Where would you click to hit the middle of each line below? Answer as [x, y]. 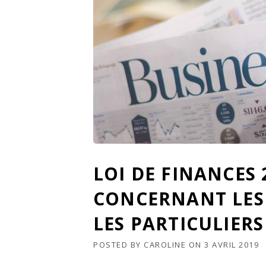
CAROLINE [165, 245]
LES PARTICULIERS [179, 224]
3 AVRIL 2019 [232, 245]
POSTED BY [118, 245]
